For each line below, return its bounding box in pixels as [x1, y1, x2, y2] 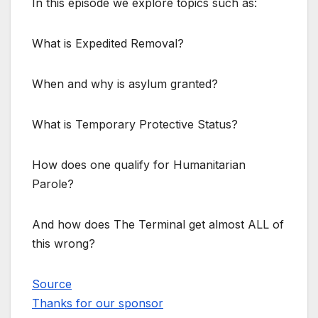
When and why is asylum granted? [32, 77, 218, 92]
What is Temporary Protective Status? [32, 117, 238, 132]
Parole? [32, 177, 74, 192]
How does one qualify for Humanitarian [32, 158, 246, 172]
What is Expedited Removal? [32, 36, 184, 51]
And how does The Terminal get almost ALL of [32, 217, 284, 232]
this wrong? [32, 236, 95, 251]
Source [32, 277, 72, 292]
